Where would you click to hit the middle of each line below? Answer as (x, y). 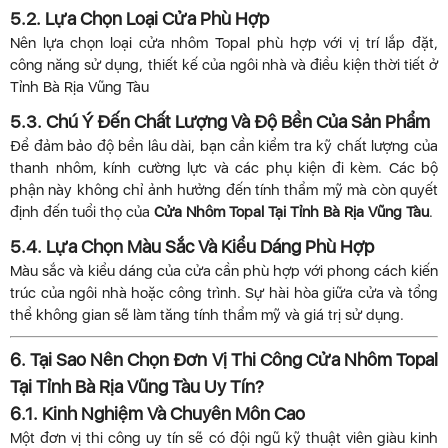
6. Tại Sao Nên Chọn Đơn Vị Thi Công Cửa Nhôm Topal (224, 359)
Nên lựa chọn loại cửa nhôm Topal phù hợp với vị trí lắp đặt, (224, 43)
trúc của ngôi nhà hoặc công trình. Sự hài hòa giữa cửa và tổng (224, 293)
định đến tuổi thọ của (82, 212)
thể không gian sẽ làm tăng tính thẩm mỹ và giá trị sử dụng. (207, 315)
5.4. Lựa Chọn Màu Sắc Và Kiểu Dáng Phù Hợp (192, 247)
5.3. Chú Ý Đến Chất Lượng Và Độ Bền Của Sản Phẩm (220, 122)
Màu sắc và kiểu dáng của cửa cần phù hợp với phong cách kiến (224, 271)
